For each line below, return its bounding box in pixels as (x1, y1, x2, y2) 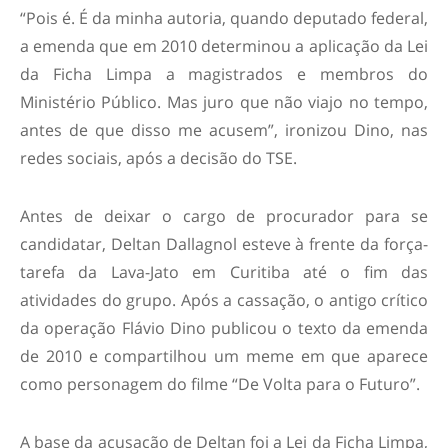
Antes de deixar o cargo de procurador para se (20, 204, 428, 227)
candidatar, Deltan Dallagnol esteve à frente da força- (20, 232, 428, 255)
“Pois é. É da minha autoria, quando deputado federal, (20, 6, 428, 29)
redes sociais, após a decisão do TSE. (20, 146, 297, 169)
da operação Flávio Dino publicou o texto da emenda (20, 316, 428, 339)
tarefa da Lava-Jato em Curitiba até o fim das (20, 260, 428, 283)
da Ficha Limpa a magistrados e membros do (20, 62, 428, 85)
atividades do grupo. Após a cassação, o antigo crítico (20, 288, 428, 311)
